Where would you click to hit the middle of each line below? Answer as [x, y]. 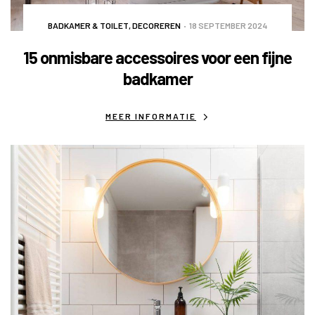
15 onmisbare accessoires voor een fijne [157, 58]
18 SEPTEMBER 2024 [228, 26]
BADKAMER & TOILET [88, 26]
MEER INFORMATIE [151, 116]
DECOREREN [156, 26]
